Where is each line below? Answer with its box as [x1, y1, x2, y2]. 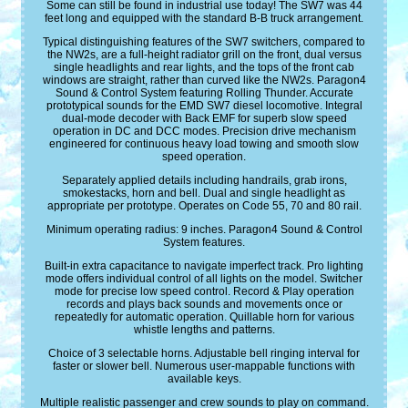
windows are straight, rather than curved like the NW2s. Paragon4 [42, 74, 366, 87]
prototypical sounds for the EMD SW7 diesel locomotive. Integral [46, 99, 362, 113]
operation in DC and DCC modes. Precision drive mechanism [52, 125, 356, 138]
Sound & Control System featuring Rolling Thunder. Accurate [55, 87, 353, 100]
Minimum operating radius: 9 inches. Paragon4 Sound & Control [46, 223, 362, 237]
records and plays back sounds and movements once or [66, 298, 342, 311]
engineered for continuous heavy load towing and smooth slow [49, 138, 359, 151]
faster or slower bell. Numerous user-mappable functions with [53, 360, 355, 373]
